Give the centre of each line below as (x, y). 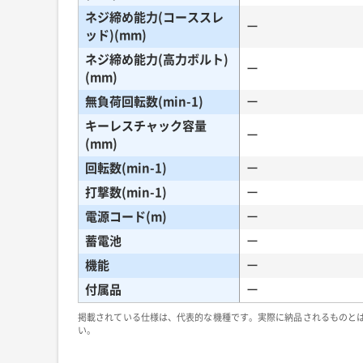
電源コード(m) (126, 217)
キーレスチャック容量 (146, 126)
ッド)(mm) (116, 35)
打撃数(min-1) (126, 192)
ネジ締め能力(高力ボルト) (157, 60)
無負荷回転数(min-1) (144, 102)
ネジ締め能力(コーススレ (154, 17)
